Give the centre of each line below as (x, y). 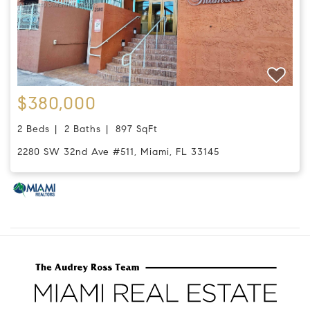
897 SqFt (137, 128)
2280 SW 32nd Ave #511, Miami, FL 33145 (121, 151)
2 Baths (83, 128)
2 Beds (36, 128)
